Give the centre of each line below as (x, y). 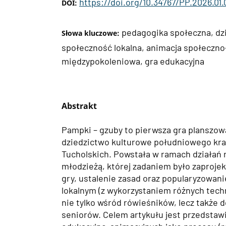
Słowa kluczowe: (92, 33)
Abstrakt (79, 106)
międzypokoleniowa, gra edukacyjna (133, 61)
